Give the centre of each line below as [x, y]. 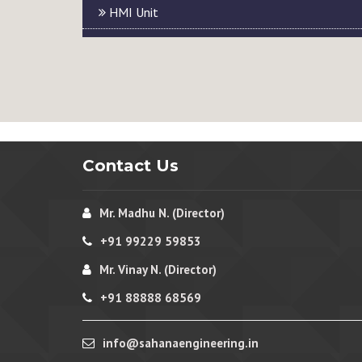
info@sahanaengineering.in [181, 343]
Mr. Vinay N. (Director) [158, 269]
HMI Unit [132, 12]
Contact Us [130, 166]
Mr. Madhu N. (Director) [162, 213]
